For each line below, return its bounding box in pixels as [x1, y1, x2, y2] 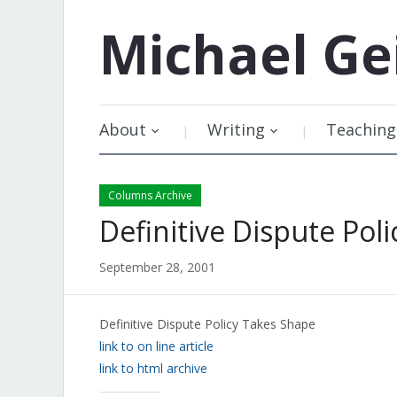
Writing [207, 119, 265, 140]
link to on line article [99, 338, 214, 354]
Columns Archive [108, 188, 192, 203]
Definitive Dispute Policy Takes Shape [99, 315, 315, 332]
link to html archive [99, 360, 207, 377]
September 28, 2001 [99, 259, 215, 276]
